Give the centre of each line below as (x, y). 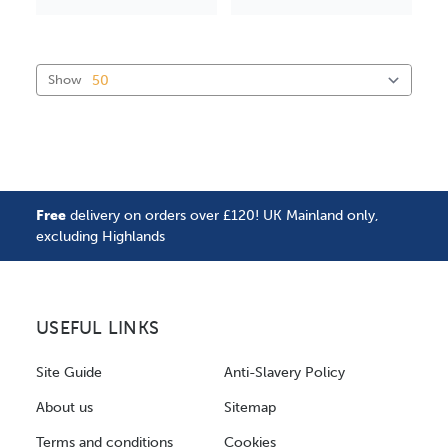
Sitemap (250, 407)
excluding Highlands (100, 236)
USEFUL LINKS (97, 328)
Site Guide (69, 372)
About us (64, 407)
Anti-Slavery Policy (284, 372)
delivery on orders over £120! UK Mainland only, (222, 215)
